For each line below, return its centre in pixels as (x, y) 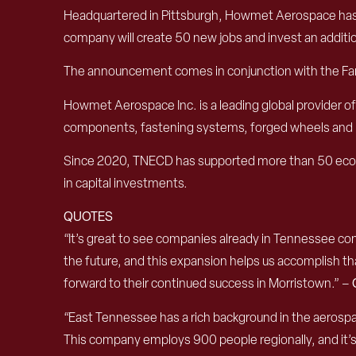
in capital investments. (126, 183)
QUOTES (88, 217)
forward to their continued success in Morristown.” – (208, 284)
